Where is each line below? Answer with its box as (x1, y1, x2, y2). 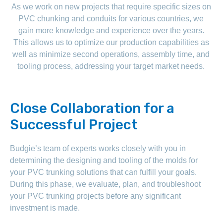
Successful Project (10, 116, 138, 133)
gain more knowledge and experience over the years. (18, 26, 204, 35)
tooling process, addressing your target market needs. (17, 61, 205, 70)
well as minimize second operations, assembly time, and (12, 50, 210, 58)
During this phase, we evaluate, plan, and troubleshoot (10, 179, 201, 188)
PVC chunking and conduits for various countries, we (18, 14, 204, 23)
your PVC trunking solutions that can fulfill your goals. (10, 167, 197, 176)
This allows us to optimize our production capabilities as (13, 38, 209, 47)
